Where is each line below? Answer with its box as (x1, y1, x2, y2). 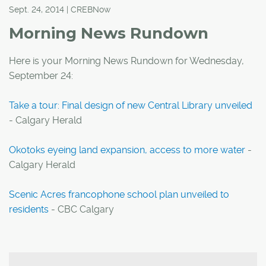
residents (9, 204, 49, 216)
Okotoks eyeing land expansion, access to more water (9, 144, 245, 156)
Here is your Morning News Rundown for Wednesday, (9, 55, 244, 67)
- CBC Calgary (49, 204, 114, 216)
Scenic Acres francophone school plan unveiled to (9, 189, 229, 201)
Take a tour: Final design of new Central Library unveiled (9, 100, 252, 112)
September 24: (9, 70, 73, 82)
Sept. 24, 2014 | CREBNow (9, 5, 110, 15)
